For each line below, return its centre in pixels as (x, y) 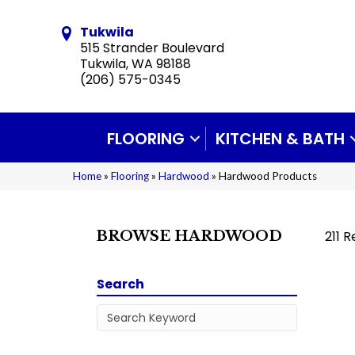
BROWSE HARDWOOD (189, 237)
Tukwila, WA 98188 (136, 64)
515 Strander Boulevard (152, 48)
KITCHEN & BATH (280, 139)
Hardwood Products (268, 176)
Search (120, 284)
